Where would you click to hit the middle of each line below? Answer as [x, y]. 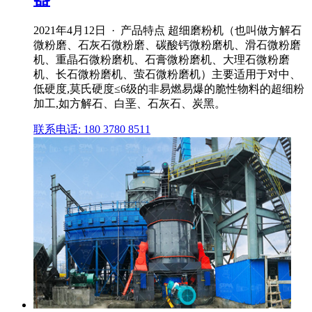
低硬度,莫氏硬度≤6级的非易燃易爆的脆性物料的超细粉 [169, 89]
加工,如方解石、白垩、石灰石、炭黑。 [130, 104]
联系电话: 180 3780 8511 [92, 130]
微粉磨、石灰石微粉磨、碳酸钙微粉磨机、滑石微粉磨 [167, 45]
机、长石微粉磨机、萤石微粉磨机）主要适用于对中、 [167, 75]
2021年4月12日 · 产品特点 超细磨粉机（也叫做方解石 [167, 31]
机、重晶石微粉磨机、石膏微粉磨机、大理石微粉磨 [162, 60]
